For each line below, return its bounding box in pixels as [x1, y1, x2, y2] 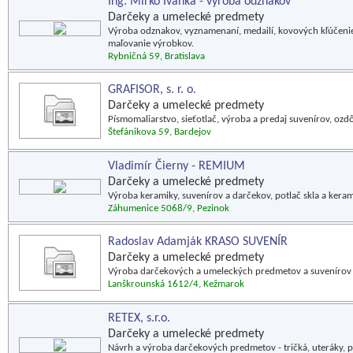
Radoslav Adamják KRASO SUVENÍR [108, 236, 288, 248]
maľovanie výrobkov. [108, 39, 194, 49]
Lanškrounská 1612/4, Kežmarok [108, 279, 244, 289]
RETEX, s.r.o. [108, 312, 170, 325]
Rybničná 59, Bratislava [108, 51, 205, 61]
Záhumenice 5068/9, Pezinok [108, 203, 229, 214]
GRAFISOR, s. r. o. [108, 84, 196, 96]
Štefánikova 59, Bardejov [108, 127, 211, 137]
